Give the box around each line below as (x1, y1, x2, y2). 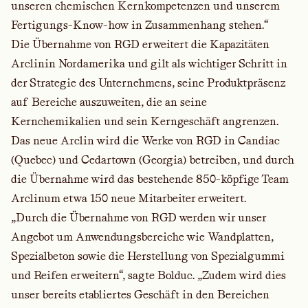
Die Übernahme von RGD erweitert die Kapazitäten (11, 38, 269, 51)
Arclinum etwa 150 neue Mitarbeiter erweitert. (11, 192, 249, 205)
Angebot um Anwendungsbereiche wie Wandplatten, (11, 230, 274, 243)
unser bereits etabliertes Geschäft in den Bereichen (11, 288, 269, 301)
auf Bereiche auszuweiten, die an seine (11, 96, 207, 109)
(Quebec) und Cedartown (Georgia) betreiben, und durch (11, 153, 294, 166)
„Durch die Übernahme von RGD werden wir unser (11, 211, 266, 224)
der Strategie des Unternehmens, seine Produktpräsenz (11, 76, 285, 89)
